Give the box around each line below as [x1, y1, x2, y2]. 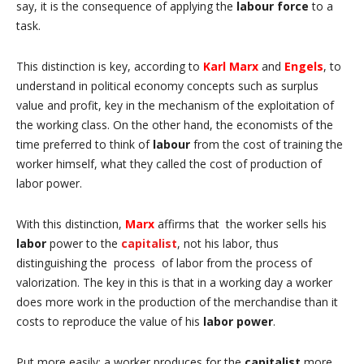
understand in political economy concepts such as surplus [16, 78, 318, 93]
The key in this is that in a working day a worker [83, 275, 332, 290]
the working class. [16, 117, 113, 132]
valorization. [16, 275, 83, 290]
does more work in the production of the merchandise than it [16, 294, 338, 310]
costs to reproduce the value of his [16, 314, 203, 329]
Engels [284, 58, 323, 74]
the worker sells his [226, 216, 327, 232]
